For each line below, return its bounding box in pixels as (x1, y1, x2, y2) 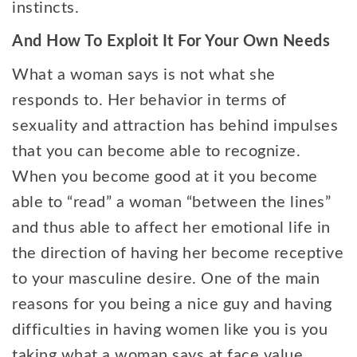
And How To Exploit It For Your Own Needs (12, 33, 335, 49)
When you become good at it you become (12, 169, 318, 185)
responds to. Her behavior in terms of (12, 92, 287, 108)
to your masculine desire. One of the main (12, 271, 320, 287)
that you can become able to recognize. (12, 143, 300, 159)
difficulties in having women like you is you (12, 322, 328, 338)
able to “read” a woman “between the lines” (12, 194, 331, 210)
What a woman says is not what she (12, 67, 276, 83)
